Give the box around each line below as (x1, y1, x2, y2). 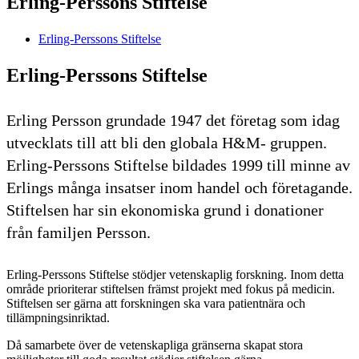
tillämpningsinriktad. (6, 310, 110, 325)
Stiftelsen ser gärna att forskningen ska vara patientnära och (6, 296, 305, 310)
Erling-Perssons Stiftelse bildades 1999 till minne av (6, 155, 350, 174)
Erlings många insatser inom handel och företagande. (6, 178, 353, 196)
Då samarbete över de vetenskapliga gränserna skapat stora (6, 337, 303, 352)
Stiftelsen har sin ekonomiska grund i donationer (6, 200, 324, 219)
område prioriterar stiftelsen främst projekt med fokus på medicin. (6, 281, 335, 296)
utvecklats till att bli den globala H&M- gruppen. (6, 133, 327, 151)
